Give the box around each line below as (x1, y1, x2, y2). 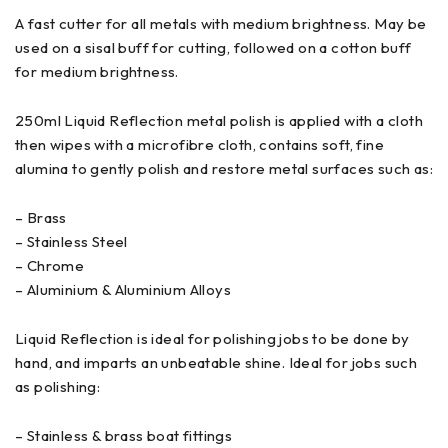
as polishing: (15, 377, 101, 396)
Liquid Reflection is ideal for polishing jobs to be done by (15, 329, 410, 348)
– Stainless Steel (15, 232, 128, 251)
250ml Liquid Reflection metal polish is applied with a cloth (15, 111, 423, 130)
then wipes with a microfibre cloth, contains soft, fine (15, 135, 384, 154)
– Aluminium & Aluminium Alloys (15, 280, 231, 299)
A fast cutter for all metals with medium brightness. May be (15, 14, 427, 33)
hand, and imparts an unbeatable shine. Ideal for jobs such (15, 353, 418, 372)
